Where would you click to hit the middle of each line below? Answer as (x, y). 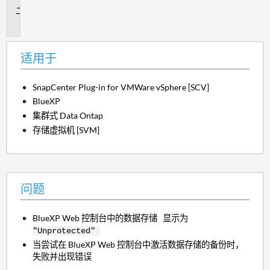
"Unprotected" (67, 231)
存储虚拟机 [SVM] (66, 130)
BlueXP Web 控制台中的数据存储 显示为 (111, 218)
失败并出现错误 (62, 257)
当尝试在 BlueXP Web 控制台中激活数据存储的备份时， (138, 245)
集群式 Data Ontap (68, 115)
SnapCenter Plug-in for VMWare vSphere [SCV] (121, 87)
